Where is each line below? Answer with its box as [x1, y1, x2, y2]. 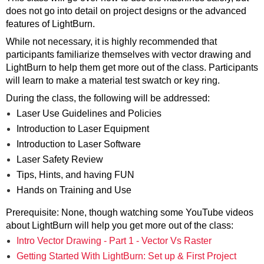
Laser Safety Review [16, 154, 103, 165]
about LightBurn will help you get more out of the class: [6, 220, 233, 231]
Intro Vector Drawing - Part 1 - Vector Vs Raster [16, 236, 212, 246]
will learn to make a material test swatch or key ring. [6, 75, 220, 86]
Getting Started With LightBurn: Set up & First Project [16, 251, 236, 262]
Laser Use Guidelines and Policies [16, 108, 161, 119]
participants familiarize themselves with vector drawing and [6, 49, 251, 60]
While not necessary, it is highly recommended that [6, 37, 217, 47]
